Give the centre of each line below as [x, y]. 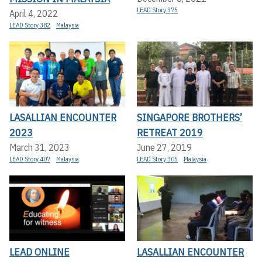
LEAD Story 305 [157, 159]
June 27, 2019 [164, 148]
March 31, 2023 [39, 148]
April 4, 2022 [34, 13]
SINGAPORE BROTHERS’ [189, 118]
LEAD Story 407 [30, 159]
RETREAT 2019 [170, 133]
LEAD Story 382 [30, 25]
